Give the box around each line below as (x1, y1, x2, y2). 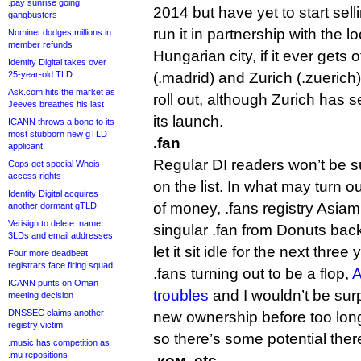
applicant (8, 141, 43, 151)
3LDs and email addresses (8, 230, 113, 240)
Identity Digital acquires (8, 189, 98, 198)
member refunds (8, 39, 73, 49)
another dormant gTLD (8, 201, 97, 210)
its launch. (153, 113, 223, 130)
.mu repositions (8, 350, 68, 359)
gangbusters (8, 10, 57, 19)
